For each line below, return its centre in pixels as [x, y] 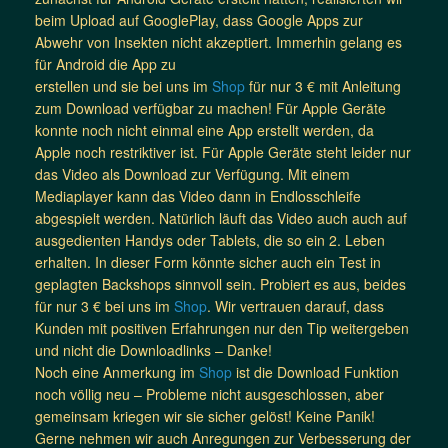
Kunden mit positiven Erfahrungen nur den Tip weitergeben [222, 327]
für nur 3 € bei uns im [104, 305]
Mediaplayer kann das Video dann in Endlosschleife [198, 195]
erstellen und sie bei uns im [123, 85]
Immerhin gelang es [337, 41]
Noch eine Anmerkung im [117, 371]
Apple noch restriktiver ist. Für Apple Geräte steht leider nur [223, 151]
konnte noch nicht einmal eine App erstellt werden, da [204, 129]
